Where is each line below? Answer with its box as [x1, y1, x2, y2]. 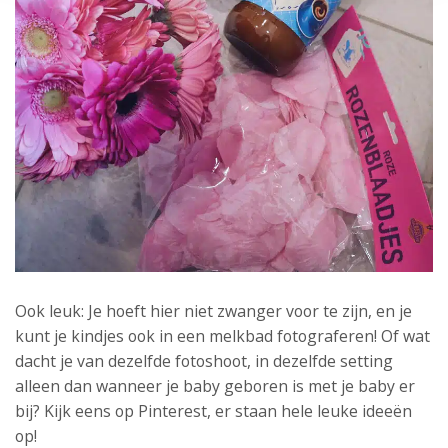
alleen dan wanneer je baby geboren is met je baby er [15, 375, 415, 397]
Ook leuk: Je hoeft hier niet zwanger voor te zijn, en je [15, 300, 412, 322]
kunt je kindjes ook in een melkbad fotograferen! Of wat [15, 325, 430, 347]
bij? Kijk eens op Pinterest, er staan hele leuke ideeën [15, 400, 412, 422]
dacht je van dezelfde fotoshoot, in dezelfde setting [15, 350, 393, 372]
